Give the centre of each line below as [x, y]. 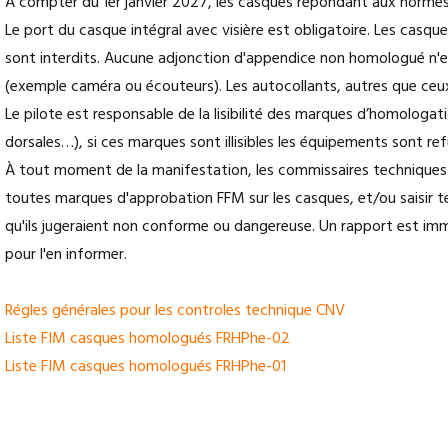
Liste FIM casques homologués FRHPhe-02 [147, 338]
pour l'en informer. [66, 254]
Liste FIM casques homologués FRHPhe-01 [145, 366]
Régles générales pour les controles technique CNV [177, 310]
